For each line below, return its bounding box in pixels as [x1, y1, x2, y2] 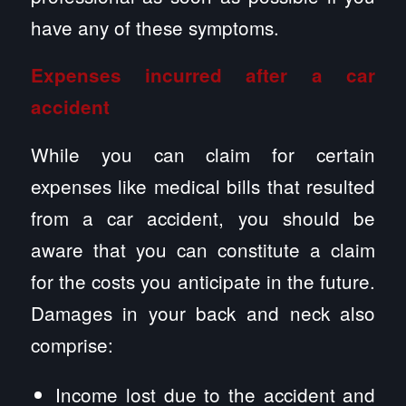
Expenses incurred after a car [30, 62, 376, 89]
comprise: [30, 330, 113, 358]
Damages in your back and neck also [30, 298, 376, 326]
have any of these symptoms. [30, 13, 279, 41]
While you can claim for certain [30, 140, 376, 168]
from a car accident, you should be [30, 203, 376, 231]
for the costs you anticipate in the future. [30, 266, 376, 295]
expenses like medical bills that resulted [30, 171, 376, 199]
